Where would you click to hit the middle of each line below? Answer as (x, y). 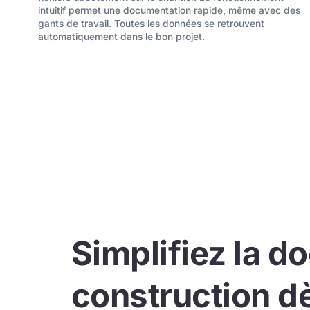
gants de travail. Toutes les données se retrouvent (152, 24)
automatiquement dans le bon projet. (122, 37)
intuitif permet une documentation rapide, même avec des (170, 11)
